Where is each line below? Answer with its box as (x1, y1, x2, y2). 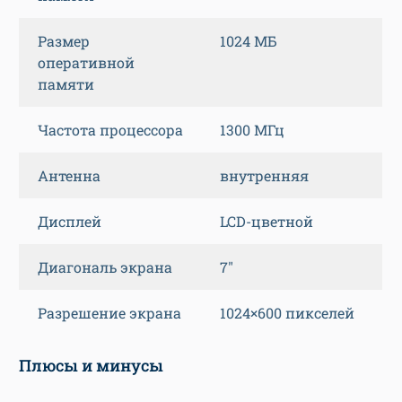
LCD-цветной (220, 212, 313, 232)
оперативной (38, 53, 135, 73)
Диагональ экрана (38, 258, 172, 277)
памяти (38, 74, 94, 94)
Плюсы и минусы (19, 354, 163, 377)
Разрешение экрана (38, 303, 181, 323)
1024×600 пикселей (220, 303, 354, 323)
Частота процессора (38, 120, 183, 140)
